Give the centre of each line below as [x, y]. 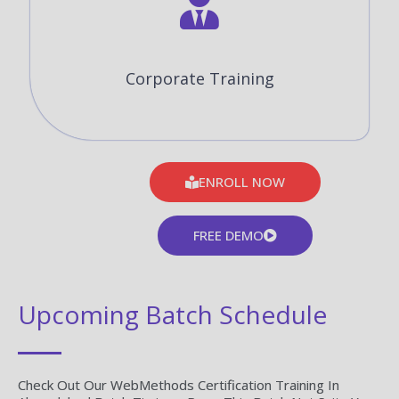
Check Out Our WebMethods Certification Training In [179, 384]
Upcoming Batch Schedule [172, 314]
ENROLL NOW [242, 181]
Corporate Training [199, 79]
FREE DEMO [228, 235]
